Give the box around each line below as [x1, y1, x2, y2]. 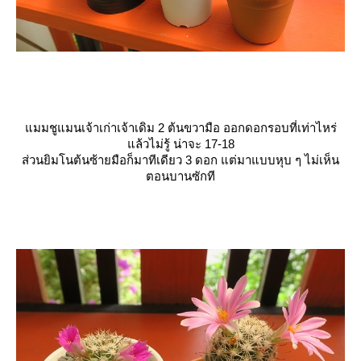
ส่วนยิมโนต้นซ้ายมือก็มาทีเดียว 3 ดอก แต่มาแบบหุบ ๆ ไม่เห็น [22, 152, 339, 167]
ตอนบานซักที [146, 168, 215, 183]
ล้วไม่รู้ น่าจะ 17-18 [127, 136, 234, 151]
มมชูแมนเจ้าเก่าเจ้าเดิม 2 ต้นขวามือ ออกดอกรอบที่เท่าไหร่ [24, 120, 337, 135]
